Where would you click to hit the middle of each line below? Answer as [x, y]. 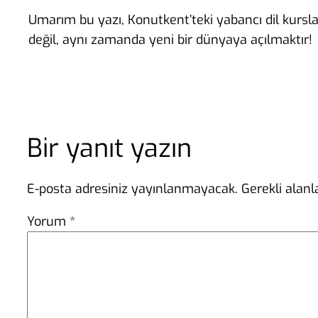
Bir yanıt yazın [109, 148]
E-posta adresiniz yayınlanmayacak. [132, 189]
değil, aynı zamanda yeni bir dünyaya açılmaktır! [170, 40]
